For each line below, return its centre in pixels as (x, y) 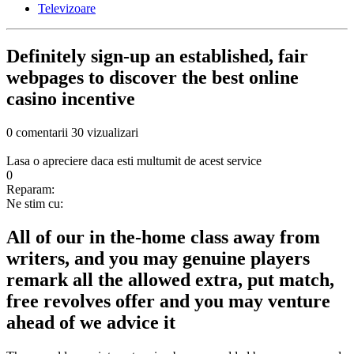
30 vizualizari (105, 133)
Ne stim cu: (35, 204)
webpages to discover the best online (153, 78)
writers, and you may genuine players (158, 259)
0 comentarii (37, 133)
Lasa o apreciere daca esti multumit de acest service (134, 161)
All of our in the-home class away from (163, 237)
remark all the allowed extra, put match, (170, 280)
